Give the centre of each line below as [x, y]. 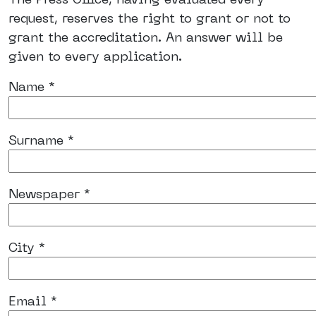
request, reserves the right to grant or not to [150, 18]
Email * [33, 300]
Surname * [41, 140]
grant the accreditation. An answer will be [146, 37]
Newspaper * [49, 193]
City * [27, 247]
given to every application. [95, 56]
